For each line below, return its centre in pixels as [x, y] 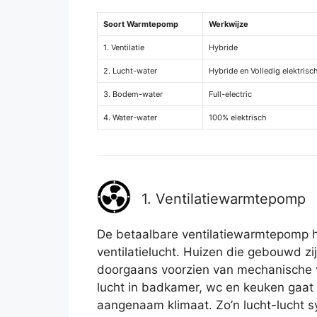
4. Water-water [130, 118]
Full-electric [230, 94]
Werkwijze [229, 24]
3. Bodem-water [133, 94]
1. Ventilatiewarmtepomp [224, 199]
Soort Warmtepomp [141, 24]
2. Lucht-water [130, 71]
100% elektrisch [238, 118]
